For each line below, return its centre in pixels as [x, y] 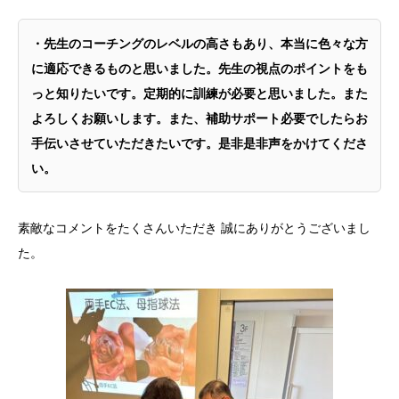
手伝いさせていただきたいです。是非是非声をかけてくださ [199, 142]
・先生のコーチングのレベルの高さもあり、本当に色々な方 [199, 43]
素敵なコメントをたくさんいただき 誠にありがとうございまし [194, 228]
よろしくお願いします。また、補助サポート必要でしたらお [199, 118]
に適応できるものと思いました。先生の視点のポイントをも [199, 68]
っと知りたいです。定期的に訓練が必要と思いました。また [199, 93]
